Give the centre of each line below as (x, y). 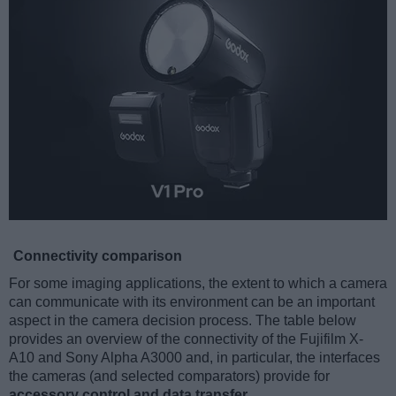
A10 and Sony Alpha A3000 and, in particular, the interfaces (194, 357)
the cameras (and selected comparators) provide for (169, 376)
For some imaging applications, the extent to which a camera (198, 283)
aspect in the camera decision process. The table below (183, 320)
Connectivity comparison (98, 255)
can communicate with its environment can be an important (192, 301)
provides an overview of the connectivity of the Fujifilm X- (186, 339)
